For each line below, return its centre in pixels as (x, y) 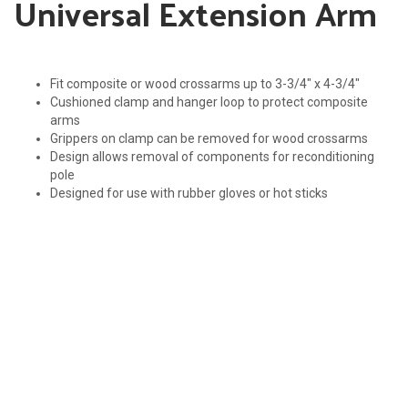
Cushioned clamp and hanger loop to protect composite (209, 102)
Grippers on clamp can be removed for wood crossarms (209, 138)
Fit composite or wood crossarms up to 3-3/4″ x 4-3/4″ (205, 83)
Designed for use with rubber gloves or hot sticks (189, 193)
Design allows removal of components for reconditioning (212, 156)
